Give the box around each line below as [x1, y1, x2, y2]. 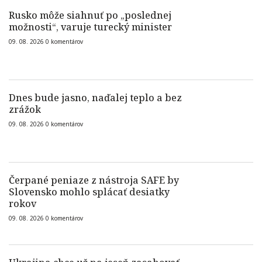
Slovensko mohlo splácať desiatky [9, 185, 170, 198]
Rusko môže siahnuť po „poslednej [9, 9, 171, 22]
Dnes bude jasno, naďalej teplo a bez [9, 91, 182, 104]
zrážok [9, 103, 41, 116]
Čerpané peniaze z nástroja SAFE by [9, 174, 179, 187]
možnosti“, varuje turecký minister [9, 20, 172, 33]
